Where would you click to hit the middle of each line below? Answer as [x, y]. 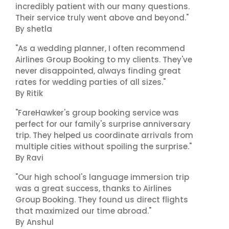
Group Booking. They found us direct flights [102, 200]
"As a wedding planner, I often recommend [100, 48]
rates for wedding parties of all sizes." [90, 82]
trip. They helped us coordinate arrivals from [104, 135]
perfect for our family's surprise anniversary [103, 124]
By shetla [34, 29]
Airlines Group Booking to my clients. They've [104, 60]
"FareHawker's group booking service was [97, 113]
